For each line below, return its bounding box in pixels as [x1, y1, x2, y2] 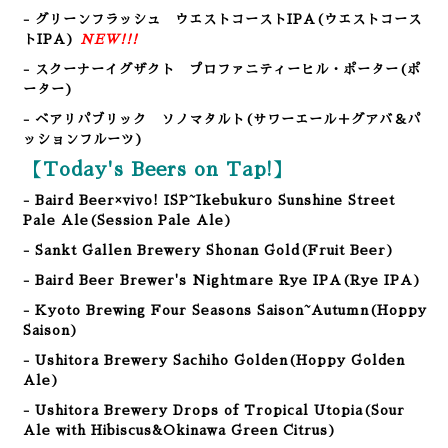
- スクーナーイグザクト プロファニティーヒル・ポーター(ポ [23, 63, 421, 76]
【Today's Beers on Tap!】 [23, 160, 293, 179]
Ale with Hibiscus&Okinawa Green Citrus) [23, 424, 337, 437]
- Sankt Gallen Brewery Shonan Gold [23, 244, 300, 257]
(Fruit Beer [300, 244, 386, 257]
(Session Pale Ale [89, 214, 224, 227]
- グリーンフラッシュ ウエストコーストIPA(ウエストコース [23, 13, 422, 26]
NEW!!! [80, 33, 138, 46]
